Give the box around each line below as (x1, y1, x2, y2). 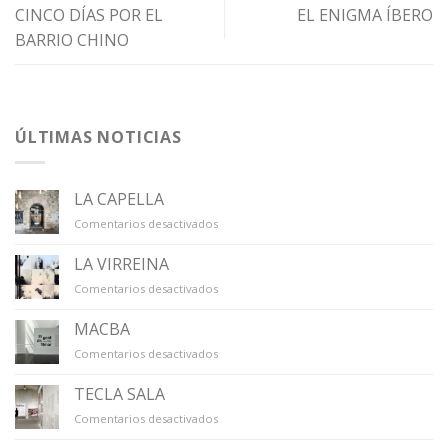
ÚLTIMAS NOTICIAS (15, 126, 182, 149)
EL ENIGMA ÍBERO (297, 4, 433, 27)
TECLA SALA (74, 383, 165, 405)
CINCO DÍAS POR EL (15, 4, 163, 27)
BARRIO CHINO (15, 29, 129, 52)
